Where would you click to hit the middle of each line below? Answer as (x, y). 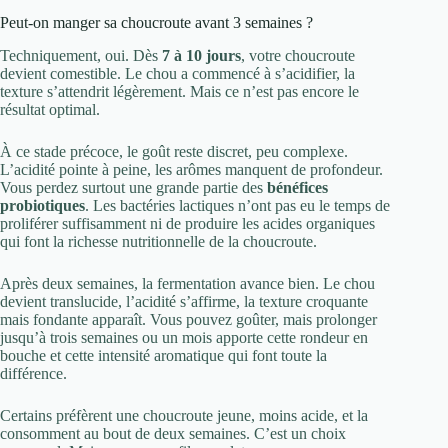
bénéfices (297, 187)
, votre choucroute (298, 55)
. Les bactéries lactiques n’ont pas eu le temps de (237, 205)
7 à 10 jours (201, 55)
